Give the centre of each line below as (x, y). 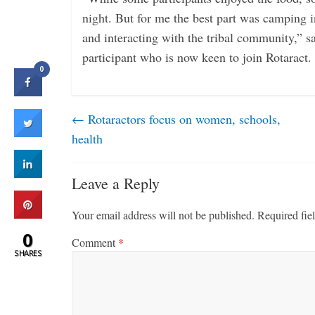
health (87, 139)
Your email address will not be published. (163, 215)
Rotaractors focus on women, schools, (182, 119)
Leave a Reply (116, 184)
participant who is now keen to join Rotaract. (197, 57)
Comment (95, 243)
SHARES (28, 253)
